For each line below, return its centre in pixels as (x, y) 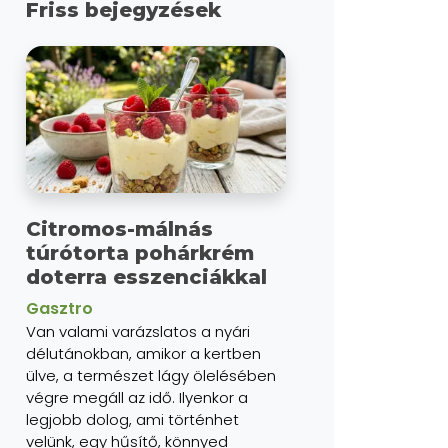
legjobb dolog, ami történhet (132, 419)
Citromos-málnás (119, 228)
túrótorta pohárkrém (140, 252)
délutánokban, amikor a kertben (143, 353)
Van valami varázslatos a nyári (138, 331)
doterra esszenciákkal (146, 276)
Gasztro (59, 308)
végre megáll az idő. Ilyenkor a (137, 397)
